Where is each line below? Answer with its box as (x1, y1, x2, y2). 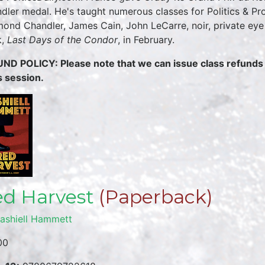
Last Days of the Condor (7, 34, 118, 46)
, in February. (118, 34, 174, 46)
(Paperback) (94, 185, 213, 209)
